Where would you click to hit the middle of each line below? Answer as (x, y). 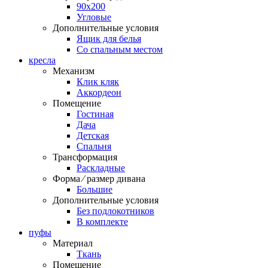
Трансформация (85, 157)
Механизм (74, 71)
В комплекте (102, 222)
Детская (93, 136)
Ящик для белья (109, 39)
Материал (73, 243)
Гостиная (95, 114)
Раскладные (101, 168)
